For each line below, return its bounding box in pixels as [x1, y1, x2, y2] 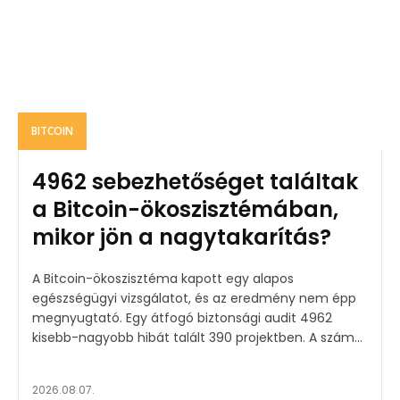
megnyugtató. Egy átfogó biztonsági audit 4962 [32, 309, 332, 328]
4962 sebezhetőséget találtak [32, 167, 358, 197]
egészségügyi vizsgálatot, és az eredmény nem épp [32, 289, 356, 308]
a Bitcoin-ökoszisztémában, [32, 195, 338, 225]
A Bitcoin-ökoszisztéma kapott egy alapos [32, 270, 294, 288]
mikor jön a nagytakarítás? [32, 222, 331, 253]
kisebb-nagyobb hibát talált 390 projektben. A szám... [309, 329, 362, 347]
